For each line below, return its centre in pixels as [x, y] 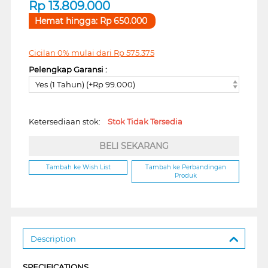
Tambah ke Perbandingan [185, 167]
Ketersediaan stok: [68, 122]
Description [53, 238]
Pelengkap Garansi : [68, 69]
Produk [185, 176]
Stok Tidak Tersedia [145, 122]
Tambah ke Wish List [78, 167]
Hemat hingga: [67, 21]
